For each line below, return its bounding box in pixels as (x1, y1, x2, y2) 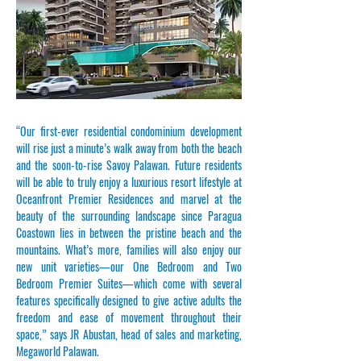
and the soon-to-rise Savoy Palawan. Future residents (16, 156, 242, 173)
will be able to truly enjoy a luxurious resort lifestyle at (16, 173, 242, 190)
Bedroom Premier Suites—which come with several (16, 275, 242, 292)
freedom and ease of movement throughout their (16, 309, 242, 326)
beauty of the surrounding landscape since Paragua (16, 207, 242, 224)
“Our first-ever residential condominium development (16, 122, 242, 139)
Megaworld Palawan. (16, 342, 99, 359)
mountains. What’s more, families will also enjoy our (16, 241, 242, 258)
